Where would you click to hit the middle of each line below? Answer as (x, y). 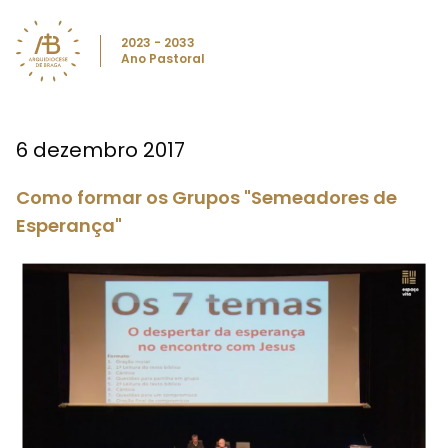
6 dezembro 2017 (100, 150)
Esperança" (69, 225)
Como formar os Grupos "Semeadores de (206, 197)
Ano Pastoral (163, 58)
